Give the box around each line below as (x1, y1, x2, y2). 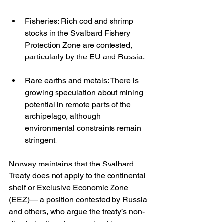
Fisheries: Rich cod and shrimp (25, 16, 135, 26)
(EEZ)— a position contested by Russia (9, 195, 149, 205)
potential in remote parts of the (25, 100, 133, 110)
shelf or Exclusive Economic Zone (9, 183, 130, 193)
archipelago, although (25, 111, 103, 121)
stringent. (25, 135, 57, 145)
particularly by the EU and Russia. (25, 52, 145, 62)
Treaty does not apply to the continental (9, 171, 148, 181)
